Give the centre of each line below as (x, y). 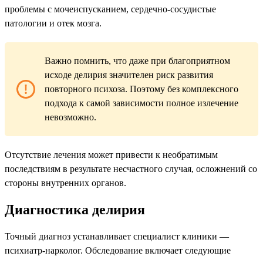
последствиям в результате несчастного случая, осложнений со (131, 169)
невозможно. (70, 117)
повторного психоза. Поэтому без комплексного (141, 89)
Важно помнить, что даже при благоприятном (137, 61)
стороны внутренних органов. (65, 183)
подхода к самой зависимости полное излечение (141, 103)
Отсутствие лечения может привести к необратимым (111, 155)
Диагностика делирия (75, 210)
